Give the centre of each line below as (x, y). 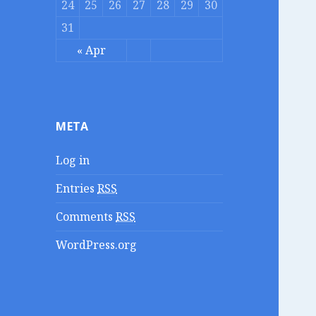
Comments (86, 217)
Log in (73, 160)
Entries (77, 189)
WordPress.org (97, 245)
